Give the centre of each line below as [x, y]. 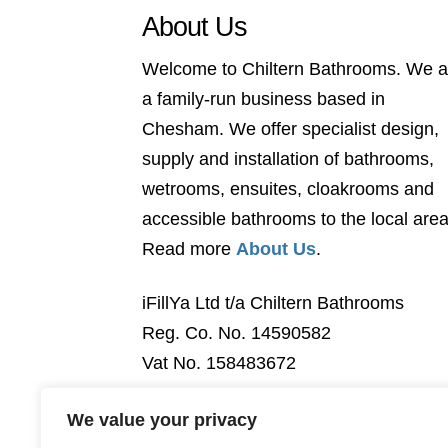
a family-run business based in [263, 99]
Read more [189, 249]
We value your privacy [162, 420]
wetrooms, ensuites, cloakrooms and [288, 189]
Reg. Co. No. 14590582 [236, 332]
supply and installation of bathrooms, [288, 159]
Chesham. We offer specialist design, [290, 129]
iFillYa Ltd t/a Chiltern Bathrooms [273, 302]
